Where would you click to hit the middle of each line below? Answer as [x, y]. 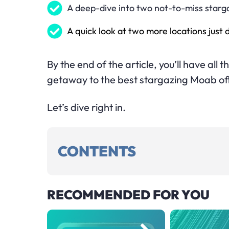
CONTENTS [97, 151]
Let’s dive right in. [86, 107]
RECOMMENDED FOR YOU [128, 194]
